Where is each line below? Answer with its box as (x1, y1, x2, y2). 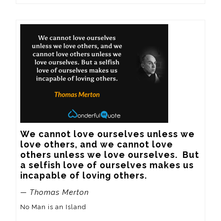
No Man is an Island (20, 203, 86, 211)
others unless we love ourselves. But (20, 149, 199, 160)
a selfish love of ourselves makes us (20, 159, 194, 170)
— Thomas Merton (20, 188, 89, 197)
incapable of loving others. (20, 170, 147, 181)
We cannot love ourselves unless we (20, 128, 195, 139)
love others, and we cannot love (20, 139, 173, 149)
